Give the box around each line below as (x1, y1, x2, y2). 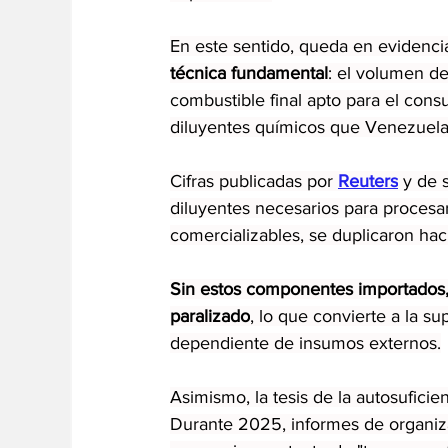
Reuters (338, 170, 398, 191)
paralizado (170, 305, 250, 326)
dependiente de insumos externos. (170, 332, 441, 353)
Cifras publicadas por (170, 170, 338, 191)
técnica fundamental (170, 62, 328, 83)
